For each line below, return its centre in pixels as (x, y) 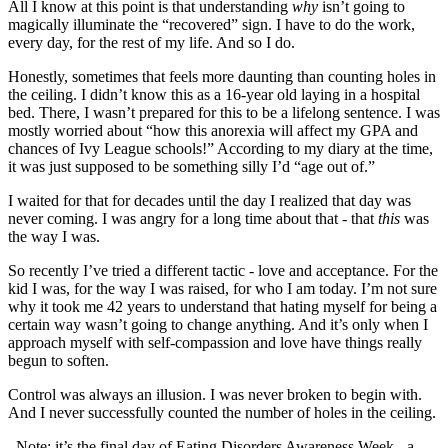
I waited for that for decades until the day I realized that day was (209, 200)
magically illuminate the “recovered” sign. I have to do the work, (211, 24)
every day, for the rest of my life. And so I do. (151, 42)
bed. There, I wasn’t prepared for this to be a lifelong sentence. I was (224, 112)
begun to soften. (58, 360)
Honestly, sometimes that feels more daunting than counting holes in (222, 76)
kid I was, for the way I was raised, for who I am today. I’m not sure (222, 288)
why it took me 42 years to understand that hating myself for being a (222, 306)
